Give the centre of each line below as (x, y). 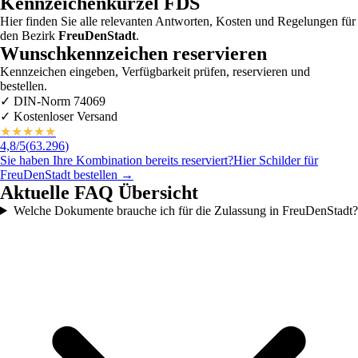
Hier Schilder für (276, 160)
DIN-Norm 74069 (58, 101)
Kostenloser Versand (64, 116)
